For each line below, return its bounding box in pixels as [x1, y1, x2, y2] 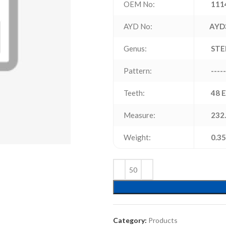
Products [148, 216, 178, 224]
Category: [113, 216, 147, 224]
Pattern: [124, 66, 152, 75]
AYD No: [124, 22, 152, 31]
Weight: [124, 133, 151, 142]
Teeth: [124, 88, 145, 97]
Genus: [124, 44, 147, 53]
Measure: [124, 110, 155, 120]
